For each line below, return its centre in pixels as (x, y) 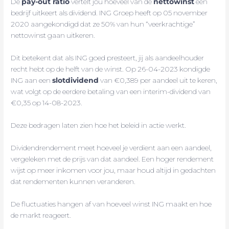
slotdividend (76, 81)
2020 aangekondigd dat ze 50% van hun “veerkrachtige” (103, 24)
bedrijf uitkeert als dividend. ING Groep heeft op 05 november (109, 13)
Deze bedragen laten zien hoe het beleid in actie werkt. (99, 125)
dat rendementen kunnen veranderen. (73, 181)
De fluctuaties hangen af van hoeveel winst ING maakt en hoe (111, 204)
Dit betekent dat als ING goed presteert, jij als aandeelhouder (108, 58)
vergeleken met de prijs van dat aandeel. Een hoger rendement (112, 159)
